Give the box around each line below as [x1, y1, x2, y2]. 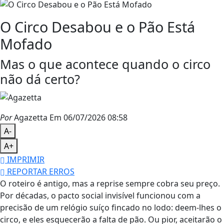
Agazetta [12, 112, 47, 123]
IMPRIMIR [5, 154, 44, 165]
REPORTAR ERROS [5, 166, 74, 177]
